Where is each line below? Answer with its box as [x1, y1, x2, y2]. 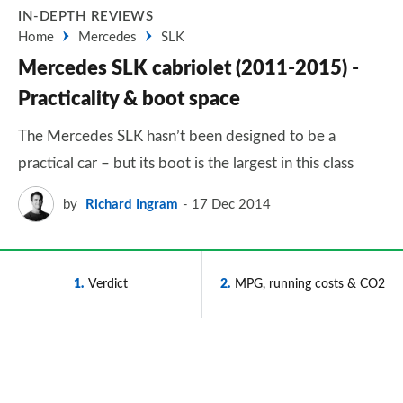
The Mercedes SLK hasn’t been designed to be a [18, 129, 336, 144]
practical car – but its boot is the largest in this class [18, 156, 354, 171]
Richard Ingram [85, 197, 178, 211]
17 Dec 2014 [192, 197, 271, 211]
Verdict [88, 277, 128, 291]
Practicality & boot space [18, 89, 240, 109]
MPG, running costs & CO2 [235, 277, 385, 291]
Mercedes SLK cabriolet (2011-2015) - [18, 58, 359, 78]
